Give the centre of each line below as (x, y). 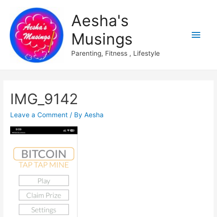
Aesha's (100, 21)
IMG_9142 (44, 99)
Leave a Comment (39, 115)
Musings (102, 39)
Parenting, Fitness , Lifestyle (115, 54)
